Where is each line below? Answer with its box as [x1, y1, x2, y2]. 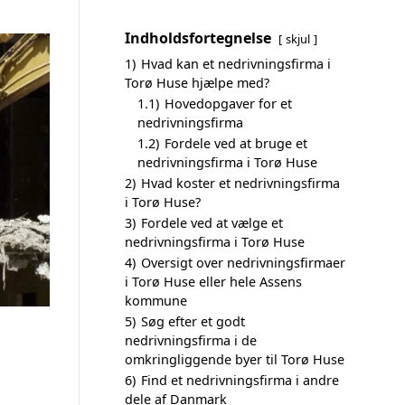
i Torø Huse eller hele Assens [125, 273, 302, 290]
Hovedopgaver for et [165, 95, 292, 112]
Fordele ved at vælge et [141, 214, 283, 231]
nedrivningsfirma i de [125, 332, 257, 349]
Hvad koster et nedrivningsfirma [141, 174, 340, 192]
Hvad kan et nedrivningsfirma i [141, 55, 331, 72]
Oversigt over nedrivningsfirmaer [141, 254, 345, 271]
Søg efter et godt [141, 313, 245, 330]
